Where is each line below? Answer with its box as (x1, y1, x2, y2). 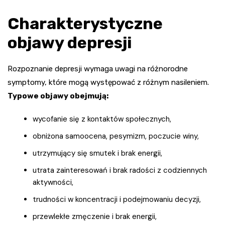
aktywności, (33, 177, 73, 187)
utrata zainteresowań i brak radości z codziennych (33, 165, 207, 175)
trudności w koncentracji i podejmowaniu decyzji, (33, 194, 201, 204)
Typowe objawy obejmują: (8, 91, 108, 100)
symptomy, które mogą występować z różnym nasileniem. (8, 77, 209, 87)
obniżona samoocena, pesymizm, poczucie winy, (33, 131, 199, 141)
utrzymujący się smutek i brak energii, (33, 148, 162, 158)
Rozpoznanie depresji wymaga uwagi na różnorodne (8, 64, 188, 73)
